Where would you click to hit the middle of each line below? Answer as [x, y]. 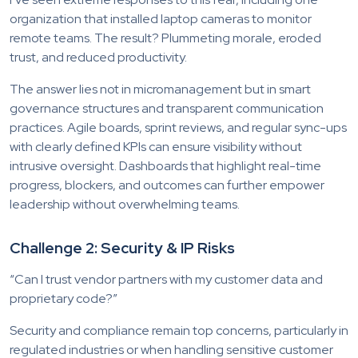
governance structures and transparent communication [167, 108]
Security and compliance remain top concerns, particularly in [179, 330]
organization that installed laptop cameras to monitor [161, 18]
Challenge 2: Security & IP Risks [122, 248]
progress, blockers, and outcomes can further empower [167, 185]
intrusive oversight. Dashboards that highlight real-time [165, 165]
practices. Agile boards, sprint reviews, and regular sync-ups [178, 127]
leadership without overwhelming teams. [125, 204]
